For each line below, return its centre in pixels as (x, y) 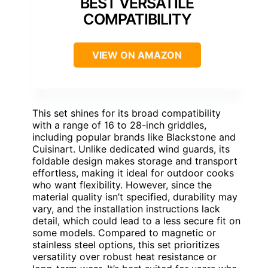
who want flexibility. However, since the (122, 185)
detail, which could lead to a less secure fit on (136, 220)
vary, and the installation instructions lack (126, 208)
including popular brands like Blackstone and (134, 137)
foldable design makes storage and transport (135, 161)
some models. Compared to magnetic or (124, 232)
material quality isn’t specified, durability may (135, 197)
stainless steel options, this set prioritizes (126, 244)
